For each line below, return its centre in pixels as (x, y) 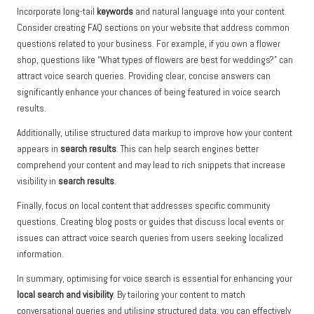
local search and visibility (65, 295)
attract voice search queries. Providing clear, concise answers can (144, 76)
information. (40, 254)
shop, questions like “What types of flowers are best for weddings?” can (155, 60)
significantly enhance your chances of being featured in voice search (149, 93)
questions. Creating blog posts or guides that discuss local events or (150, 222)
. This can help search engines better (187, 149)
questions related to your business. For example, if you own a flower (149, 44)
